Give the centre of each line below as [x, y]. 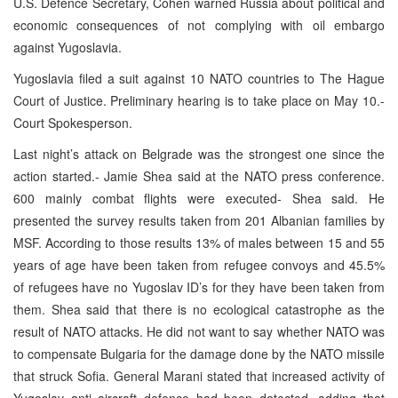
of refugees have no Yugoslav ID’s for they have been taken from [199, 287]
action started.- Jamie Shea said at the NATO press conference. [199, 175]
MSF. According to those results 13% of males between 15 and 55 [199, 242]
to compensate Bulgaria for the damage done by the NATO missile [199, 353]
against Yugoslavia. [68, 47]
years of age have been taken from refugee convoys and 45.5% [199, 264]
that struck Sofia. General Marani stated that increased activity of [199, 375]
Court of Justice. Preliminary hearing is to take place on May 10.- [199, 100]
